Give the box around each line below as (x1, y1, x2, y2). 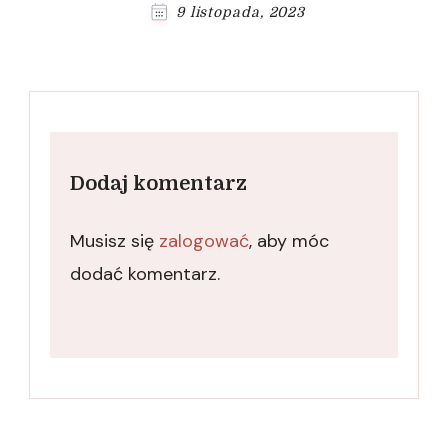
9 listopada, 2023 (175, 4, 306, 21)
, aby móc (249, 229, 329, 254)
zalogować (159, 229, 249, 254)
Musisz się (70, 229, 159, 254)
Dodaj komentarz (70, 172, 247, 196)
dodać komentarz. (70, 262, 220, 287)
